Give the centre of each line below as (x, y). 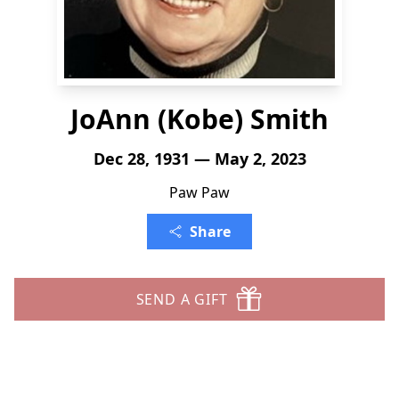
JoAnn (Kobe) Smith (199, 119)
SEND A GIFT (182, 299)
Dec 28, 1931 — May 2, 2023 (199, 159)
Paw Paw (199, 192)
